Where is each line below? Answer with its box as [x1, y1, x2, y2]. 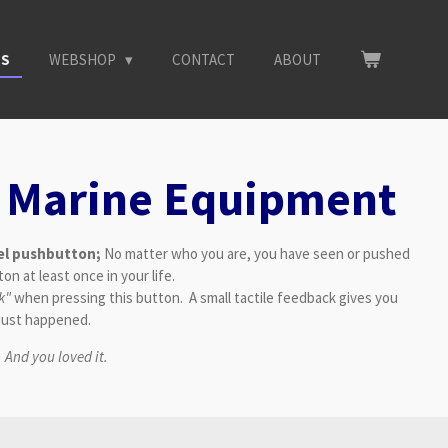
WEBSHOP [49, 49, 119, 69]
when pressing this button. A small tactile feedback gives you [13, 287, 398, 307]
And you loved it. [4, 346, 108, 366]
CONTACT [172, 49, 235, 69]
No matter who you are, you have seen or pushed [100, 243, 410, 263]
